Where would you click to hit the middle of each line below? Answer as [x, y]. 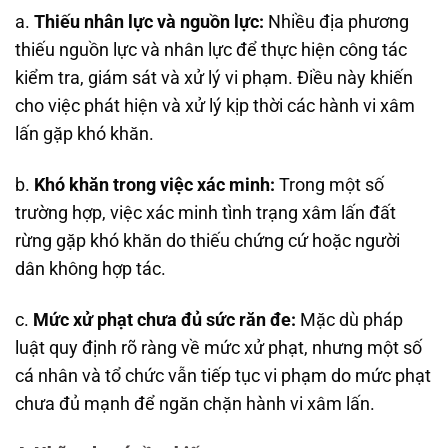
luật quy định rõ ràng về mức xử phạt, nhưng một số [218, 347]
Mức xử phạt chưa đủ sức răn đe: [164, 319]
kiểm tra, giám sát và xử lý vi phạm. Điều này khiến [214, 77]
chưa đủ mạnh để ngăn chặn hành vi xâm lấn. [195, 403]
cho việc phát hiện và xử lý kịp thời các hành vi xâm [215, 105]
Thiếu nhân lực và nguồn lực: [149, 21]
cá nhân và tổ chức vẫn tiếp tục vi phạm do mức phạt [223, 375]
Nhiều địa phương [336, 21]
